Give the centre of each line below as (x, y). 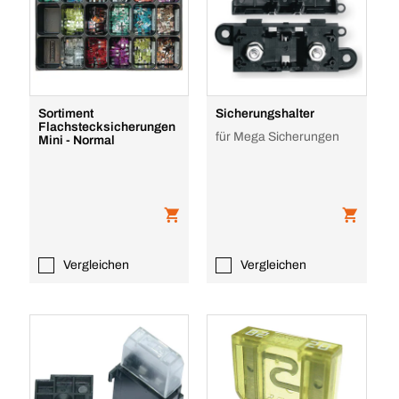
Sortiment (65, 114)
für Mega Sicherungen (278, 137)
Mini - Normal (76, 140)
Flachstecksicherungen (106, 127)
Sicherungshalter (265, 114)
